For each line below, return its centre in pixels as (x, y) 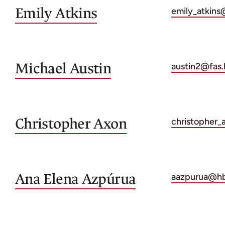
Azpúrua (109, 179)
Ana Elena (47, 179)
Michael (41, 69)
